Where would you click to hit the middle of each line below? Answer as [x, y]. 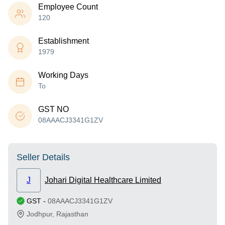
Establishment [64, 41]
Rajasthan [72, 214]
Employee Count [68, 7]
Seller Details [43, 157]
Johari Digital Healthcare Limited [103, 180]
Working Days [63, 75]
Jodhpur [39, 214]
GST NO [53, 109]
